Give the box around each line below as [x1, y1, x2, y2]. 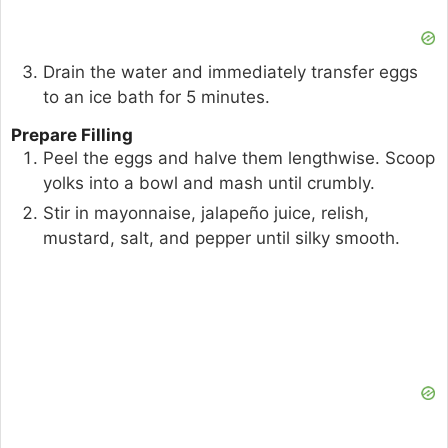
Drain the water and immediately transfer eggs [43, 62, 418, 83]
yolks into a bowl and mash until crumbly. [43, 172, 375, 193]
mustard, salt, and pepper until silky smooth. [43, 227, 400, 248]
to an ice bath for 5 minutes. [43, 87, 270, 108]
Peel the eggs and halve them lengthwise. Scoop [43, 147, 435, 168]
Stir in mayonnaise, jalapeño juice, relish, [43, 202, 369, 223]
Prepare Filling [11, 124, 133, 145]
